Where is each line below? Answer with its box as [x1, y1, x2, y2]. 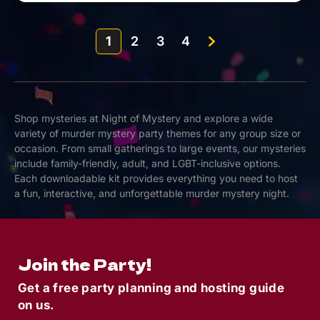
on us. [18, 297, 54, 312]
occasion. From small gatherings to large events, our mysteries [14, 141, 306, 154]
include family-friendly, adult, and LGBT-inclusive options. [14, 156, 281, 169]
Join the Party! [18, 253, 151, 275]
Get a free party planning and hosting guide [18, 280, 285, 295]
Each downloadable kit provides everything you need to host [14, 171, 298, 184]
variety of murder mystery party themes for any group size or [14, 126, 301, 139]
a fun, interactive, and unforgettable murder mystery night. [14, 186, 289, 199]
